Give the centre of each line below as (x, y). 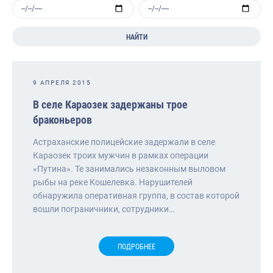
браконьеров (62, 119)
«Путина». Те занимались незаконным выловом (129, 168)
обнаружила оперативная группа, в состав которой (136, 195)
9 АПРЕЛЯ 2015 (62, 82)
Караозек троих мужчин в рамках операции (121, 155)
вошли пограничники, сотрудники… (104, 209)
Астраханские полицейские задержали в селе (124, 142)
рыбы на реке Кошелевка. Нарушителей (113, 182)
